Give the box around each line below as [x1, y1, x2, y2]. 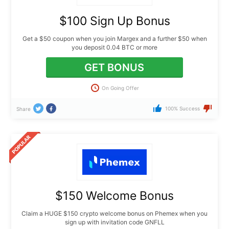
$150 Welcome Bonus [55, 188, 174, 203]
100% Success [165, 105, 200, 112]
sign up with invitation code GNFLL [64, 218, 165, 226]
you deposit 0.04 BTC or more [72, 43, 157, 52]
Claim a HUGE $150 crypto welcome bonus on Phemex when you [21, 209, 208, 217]
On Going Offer [102, 84, 139, 91]
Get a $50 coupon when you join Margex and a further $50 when [22, 35, 207, 43]
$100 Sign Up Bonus [59, 14, 170, 29]
